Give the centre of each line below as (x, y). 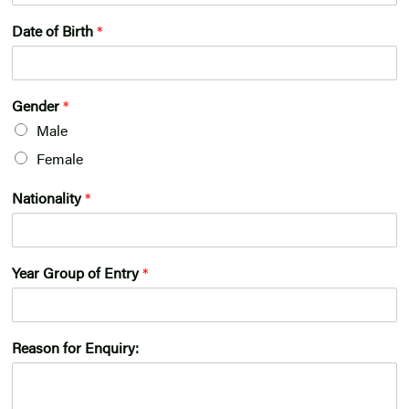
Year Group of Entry (77, 275)
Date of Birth (54, 33)
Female (60, 161)
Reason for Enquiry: (75, 350)
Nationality (48, 200)
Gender (37, 108)
